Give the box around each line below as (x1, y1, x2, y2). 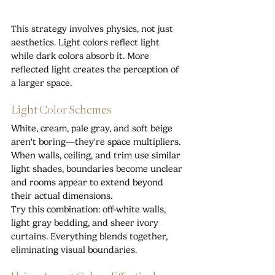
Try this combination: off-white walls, (11, 203, 168, 215)
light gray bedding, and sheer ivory (11, 217, 161, 228)
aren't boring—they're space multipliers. (11, 136, 183, 147)
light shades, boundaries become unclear (11, 163, 185, 174)
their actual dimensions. (11, 190, 112, 201)
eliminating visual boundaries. (11, 244, 137, 255)
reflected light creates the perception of (11, 63, 181, 75)
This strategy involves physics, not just (11, 23, 176, 34)
